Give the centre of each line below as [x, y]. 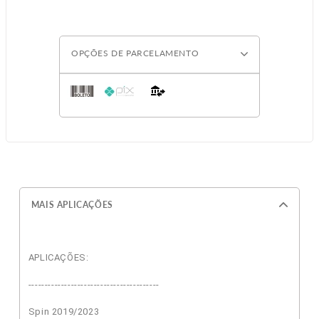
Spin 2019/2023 [64, 311]
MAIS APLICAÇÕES [72, 204]
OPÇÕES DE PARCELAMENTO [135, 53]
